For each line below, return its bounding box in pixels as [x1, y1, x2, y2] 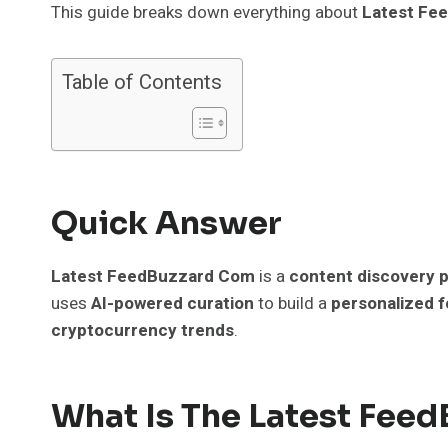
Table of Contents [62, 67, 222, 98]
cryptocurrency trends [51, 317, 234, 343]
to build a [254, 290, 331, 316]
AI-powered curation [91, 290, 254, 316]
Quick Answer [51, 202, 282, 243]
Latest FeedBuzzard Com [51, 263, 255, 289]
